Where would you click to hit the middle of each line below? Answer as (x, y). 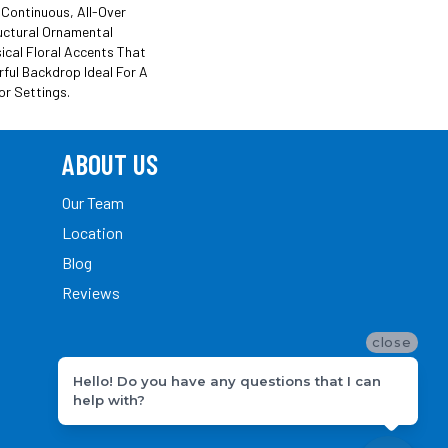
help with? (109, 399)
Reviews (91, 292)
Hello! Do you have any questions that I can (227, 380)
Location (92, 232)
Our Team (93, 202)
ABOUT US (110, 163)
